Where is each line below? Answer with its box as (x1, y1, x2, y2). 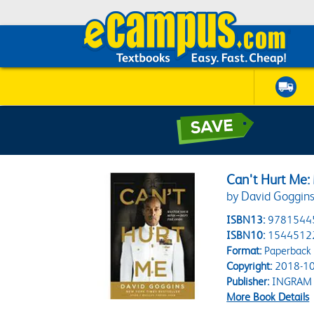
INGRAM (269, 275, 313, 288)
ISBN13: (226, 213, 266, 226)
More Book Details (226, 290, 310, 303)
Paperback (261, 244, 312, 257)
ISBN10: (226, 228, 266, 242)
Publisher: (226, 275, 270, 288)
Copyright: (226, 259, 273, 273)
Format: (226, 244, 262, 257)
